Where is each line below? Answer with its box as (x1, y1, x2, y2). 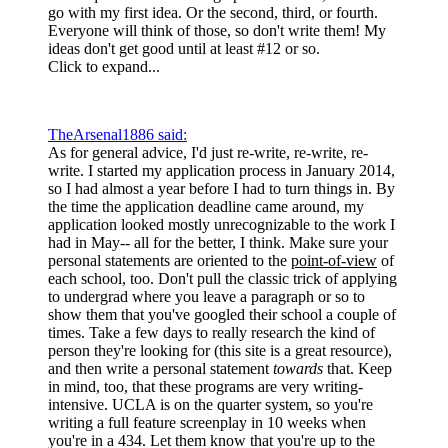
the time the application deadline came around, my (48, 197, 364, 215)
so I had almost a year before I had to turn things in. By (48, 179, 395, 197)
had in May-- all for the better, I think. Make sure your (48, 233, 388, 251)
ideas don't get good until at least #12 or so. (48, 39, 320, 57)
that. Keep (323, 359, 392, 377)
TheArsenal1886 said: (48, 125, 187, 143)
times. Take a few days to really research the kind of (48, 323, 375, 341)
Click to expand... (48, 57, 160, 75)
